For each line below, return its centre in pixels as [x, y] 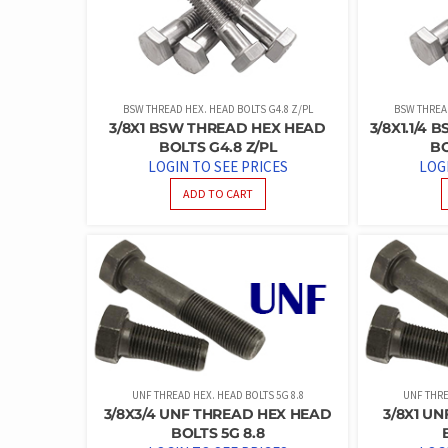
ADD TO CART [217, 193]
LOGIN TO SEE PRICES [217, 166]
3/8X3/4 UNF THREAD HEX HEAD [217, 413]
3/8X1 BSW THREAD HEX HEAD [217, 127]
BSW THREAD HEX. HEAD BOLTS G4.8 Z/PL [217, 108]
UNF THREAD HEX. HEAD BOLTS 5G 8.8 [217, 394]
